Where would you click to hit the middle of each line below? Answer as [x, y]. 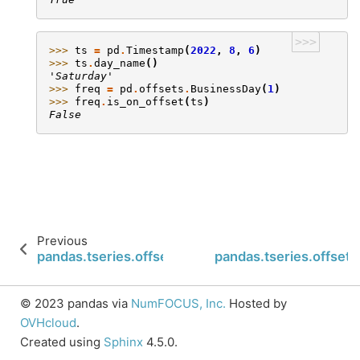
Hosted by [256, 303]
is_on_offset [145, 102]
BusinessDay [226, 89]
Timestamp [155, 51]
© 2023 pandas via [76, 303]
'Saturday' [81, 76]
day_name [120, 63]
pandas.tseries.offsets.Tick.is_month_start [174, 256]
